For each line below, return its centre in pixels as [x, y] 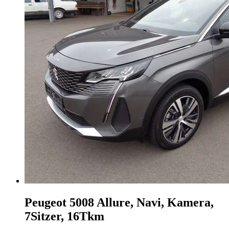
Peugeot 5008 [59, 203]
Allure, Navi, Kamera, [155, 203]
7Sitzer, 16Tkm [64, 216]
